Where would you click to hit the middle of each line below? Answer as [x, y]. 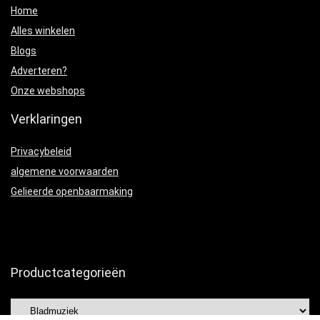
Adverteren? [39, 70]
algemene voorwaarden [65, 171]
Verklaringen [46, 119]
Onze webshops [48, 90]
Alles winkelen [43, 30]
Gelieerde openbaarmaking [72, 191]
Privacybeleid [41, 151]
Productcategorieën [68, 272]
